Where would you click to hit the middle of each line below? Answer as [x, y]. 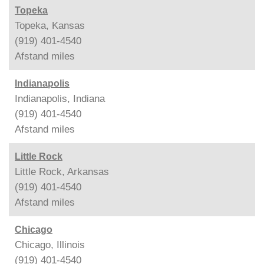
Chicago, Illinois [50, 245]
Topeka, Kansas [50, 25]
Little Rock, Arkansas [62, 171]
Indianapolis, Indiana [60, 98]
